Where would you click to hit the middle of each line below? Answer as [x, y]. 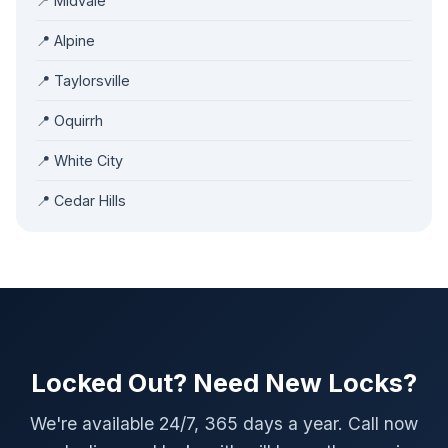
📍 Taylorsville [83, 80]
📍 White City [79, 160]
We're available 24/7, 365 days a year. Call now [224, 423]
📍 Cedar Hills [81, 200]
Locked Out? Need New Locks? [224, 382]
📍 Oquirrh [69, 120]
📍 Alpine [65, 40]
